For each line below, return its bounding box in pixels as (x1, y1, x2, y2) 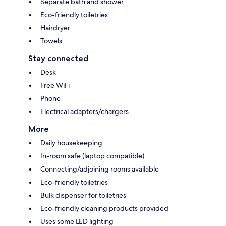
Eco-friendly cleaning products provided (40, 203, 168, 213)
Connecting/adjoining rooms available (40, 164, 159, 174)
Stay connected (28, 53, 88, 63)
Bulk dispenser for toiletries (40, 190, 126, 200)
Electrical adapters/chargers (40, 106, 129, 116)
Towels (40, 36, 62, 45)
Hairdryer (40, 23, 70, 32)
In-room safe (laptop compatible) (40, 151, 144, 160)
